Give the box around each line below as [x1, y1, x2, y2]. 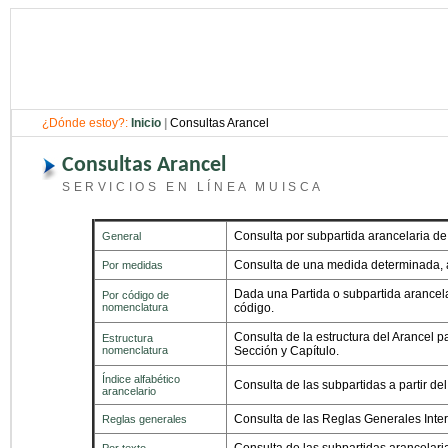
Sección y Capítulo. [234, 344, 339, 358]
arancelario [102, 385, 156, 397]
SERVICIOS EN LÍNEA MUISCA [62, 180, 324, 194]
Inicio [131, 116, 161, 130]
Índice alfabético [102, 373, 180, 385]
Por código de [102, 289, 169, 301]
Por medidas [102, 259, 163, 271]
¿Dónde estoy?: [42, 116, 131, 130]
